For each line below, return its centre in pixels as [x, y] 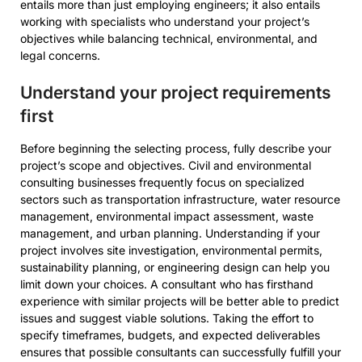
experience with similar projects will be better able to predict [180, 301]
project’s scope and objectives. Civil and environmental [166, 165]
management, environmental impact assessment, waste [167, 216]
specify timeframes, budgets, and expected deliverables [170, 335]
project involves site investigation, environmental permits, [171, 250]
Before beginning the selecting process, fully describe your [176, 148]
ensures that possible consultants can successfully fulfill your [181, 352]
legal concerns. [60, 55]
